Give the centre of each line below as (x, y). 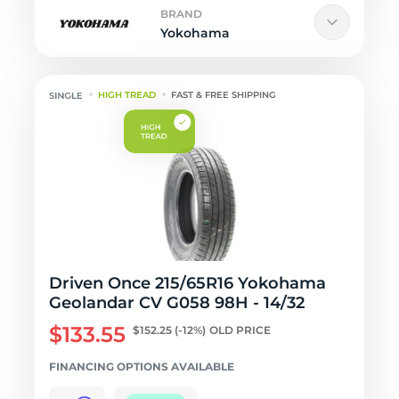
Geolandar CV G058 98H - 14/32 (177, 303)
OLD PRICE (240, 330)
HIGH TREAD (127, 95)
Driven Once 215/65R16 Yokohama (187, 283)
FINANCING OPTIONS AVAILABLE (142, 366)
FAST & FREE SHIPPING (224, 95)
